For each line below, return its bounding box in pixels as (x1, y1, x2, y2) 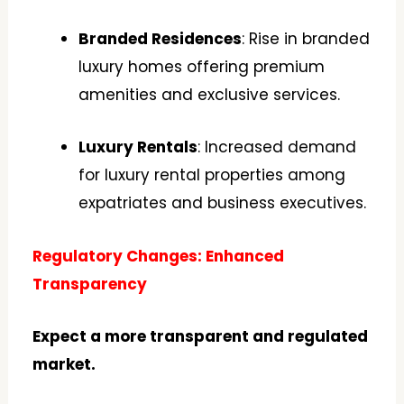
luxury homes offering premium (78, 56, 326, 78)
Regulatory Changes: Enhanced (32, 244, 285, 267)
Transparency (32, 272, 148, 295)
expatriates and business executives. (78, 192, 367, 215)
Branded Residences (78, 28, 243, 50)
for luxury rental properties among (78, 164, 346, 187)
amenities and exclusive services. (78, 84, 341, 106)
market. (32, 353, 96, 375)
